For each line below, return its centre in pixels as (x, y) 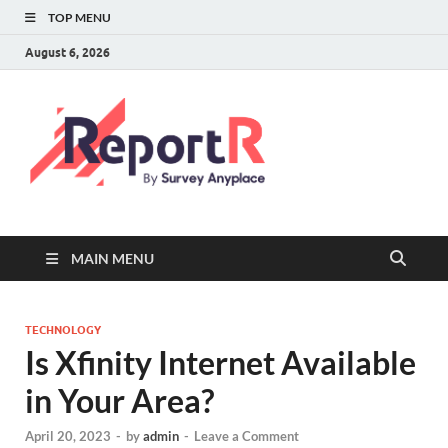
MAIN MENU (112, 258)
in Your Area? (119, 400)
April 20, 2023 (68, 436)
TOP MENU (79, 17)
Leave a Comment (246, 436)
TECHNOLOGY (63, 330)
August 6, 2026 (67, 52)
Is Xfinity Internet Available (220, 362)
